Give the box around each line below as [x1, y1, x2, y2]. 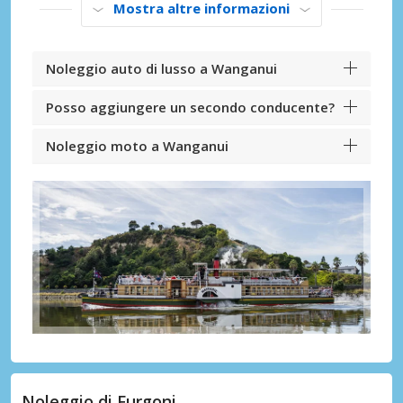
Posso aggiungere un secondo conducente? [46, 98, 335, 117]
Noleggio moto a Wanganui [46, 137, 228, 156]
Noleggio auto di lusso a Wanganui [46, 59, 277, 78]
